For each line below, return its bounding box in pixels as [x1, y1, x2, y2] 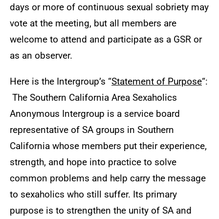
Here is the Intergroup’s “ [10, 76, 111, 87]
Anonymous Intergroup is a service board [10, 109, 180, 119]
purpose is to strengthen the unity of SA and [10, 205, 192, 216]
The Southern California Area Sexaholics [10, 92, 177, 103]
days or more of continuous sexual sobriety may [10, 2, 209, 13]
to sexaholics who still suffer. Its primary [10, 189, 177, 200]
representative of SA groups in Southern [10, 125, 174, 135]
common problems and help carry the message [10, 173, 206, 184]
